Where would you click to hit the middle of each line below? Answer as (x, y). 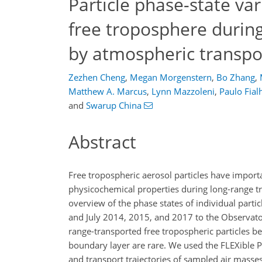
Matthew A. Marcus (108, 91)
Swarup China (114, 105)
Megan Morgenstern (171, 77)
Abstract (102, 142)
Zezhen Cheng (97, 77)
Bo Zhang (236, 77)
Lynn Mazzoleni (183, 91)
